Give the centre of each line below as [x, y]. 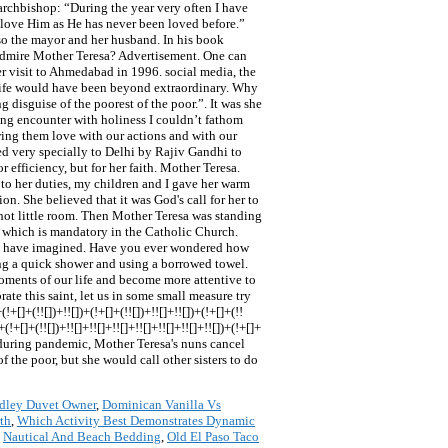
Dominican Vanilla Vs [161, 405]
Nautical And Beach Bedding [82, 437]
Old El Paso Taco [213, 437]
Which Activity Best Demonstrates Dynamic [136, 421]
